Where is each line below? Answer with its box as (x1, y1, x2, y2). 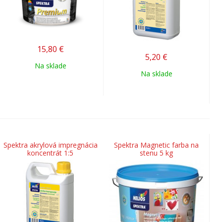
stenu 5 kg (140, 148, 173, 158)
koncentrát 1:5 (27, 148, 73, 158)
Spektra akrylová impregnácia (3, 140, 98, 150)
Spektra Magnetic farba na (114, 140, 199, 150)
